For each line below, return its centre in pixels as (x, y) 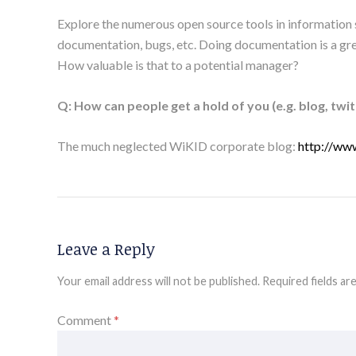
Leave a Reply (106, 248)
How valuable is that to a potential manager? (178, 64)
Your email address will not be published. (159, 281)
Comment (85, 319)
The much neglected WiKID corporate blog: (178, 145)
